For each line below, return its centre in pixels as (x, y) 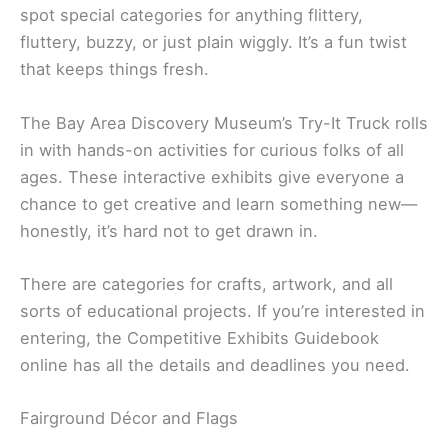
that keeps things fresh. (114, 69)
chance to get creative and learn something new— (218, 203)
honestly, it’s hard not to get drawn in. (169, 230)
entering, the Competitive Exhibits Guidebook (199, 337)
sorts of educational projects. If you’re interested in (222, 310)
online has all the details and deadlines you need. (215, 364)
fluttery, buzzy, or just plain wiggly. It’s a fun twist (213, 42)
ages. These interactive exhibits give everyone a (212, 176)
